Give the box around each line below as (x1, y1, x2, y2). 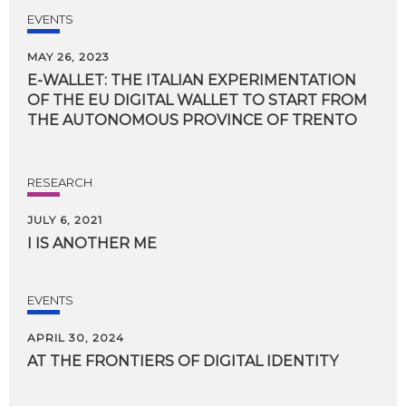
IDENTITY (266, 352, 338, 370)
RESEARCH (27, 174, 92, 189)
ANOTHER (53, 234, 130, 252)
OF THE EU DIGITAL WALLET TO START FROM (27, 91, 371, 109)
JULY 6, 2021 (27, 212, 102, 227)
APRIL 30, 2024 (27, 330, 124, 344)
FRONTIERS (85, 352, 174, 370)
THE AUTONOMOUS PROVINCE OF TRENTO (27, 111, 357, 129)
